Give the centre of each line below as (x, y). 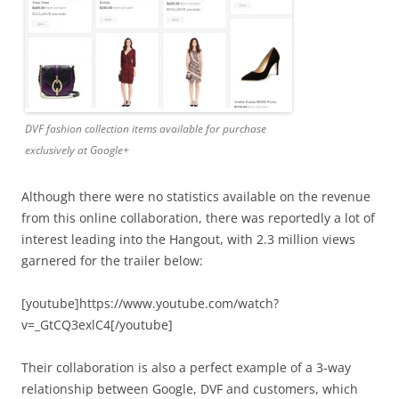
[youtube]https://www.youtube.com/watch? (150, 303)
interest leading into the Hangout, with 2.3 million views (188, 239)
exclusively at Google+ (77, 150)
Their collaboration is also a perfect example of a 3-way (186, 367)
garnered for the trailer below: (112, 260)
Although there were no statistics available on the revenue (196, 196)
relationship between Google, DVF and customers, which (190, 388)
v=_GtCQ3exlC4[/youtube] (97, 324)
